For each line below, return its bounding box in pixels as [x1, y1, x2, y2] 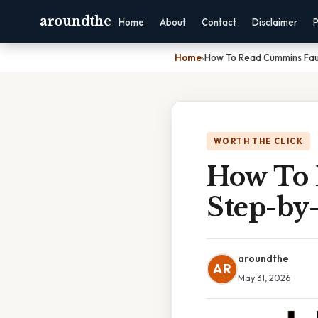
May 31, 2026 [238, 272, 290, 283]
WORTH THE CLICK [214, 136, 303, 146]
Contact [202, 16, 237, 28]
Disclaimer [252, 16, 298, 28]
